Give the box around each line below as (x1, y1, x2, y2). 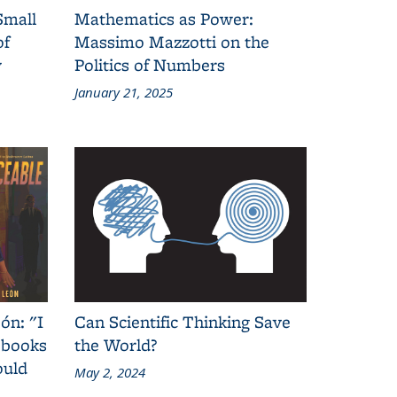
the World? (74, 332, 157, 356)
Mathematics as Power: (74, 6, 253, 30)
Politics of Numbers (74, 52, 225, 76)
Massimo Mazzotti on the (74, 29, 269, 53)
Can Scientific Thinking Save (74, 309, 291, 333)
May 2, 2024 (74, 362, 145, 381)
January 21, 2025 (74, 82, 173, 101)
